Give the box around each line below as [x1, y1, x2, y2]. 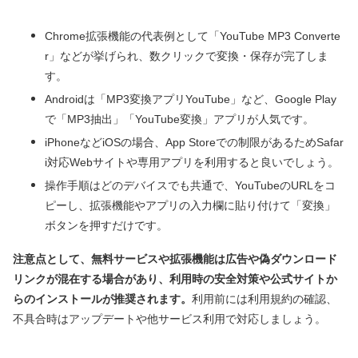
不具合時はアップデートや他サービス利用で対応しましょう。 [13, 312, 326, 326]
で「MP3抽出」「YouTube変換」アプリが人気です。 [45, 113, 314, 126]
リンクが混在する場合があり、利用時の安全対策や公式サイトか [13, 272, 337, 286]
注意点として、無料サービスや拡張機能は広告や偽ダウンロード [13, 253, 337, 266]
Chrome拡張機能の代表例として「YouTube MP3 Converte [45, 30, 340, 43]
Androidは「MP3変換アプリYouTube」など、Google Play [45, 93, 336, 106]
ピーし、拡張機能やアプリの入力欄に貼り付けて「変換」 [45, 199, 336, 213]
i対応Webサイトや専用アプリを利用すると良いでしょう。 [45, 156, 339, 169]
